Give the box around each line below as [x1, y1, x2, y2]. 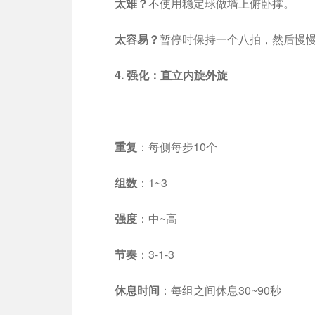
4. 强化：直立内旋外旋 [115, 67, 228, 83]
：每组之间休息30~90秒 [160, 282, 281, 298]
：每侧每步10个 [137, 139, 217, 155]
